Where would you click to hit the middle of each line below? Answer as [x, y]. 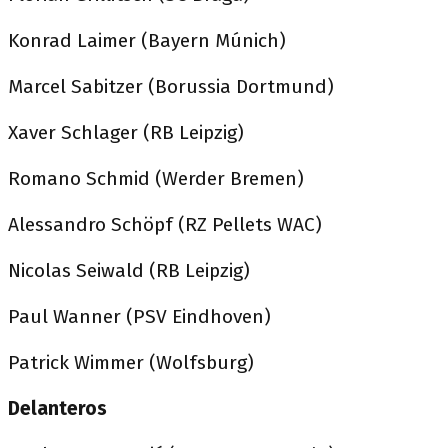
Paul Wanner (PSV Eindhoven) [139, 316]
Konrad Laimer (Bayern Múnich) [147, 40]
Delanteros [57, 408]
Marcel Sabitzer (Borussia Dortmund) [171, 86]
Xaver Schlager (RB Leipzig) [126, 132]
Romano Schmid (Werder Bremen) [156, 178]
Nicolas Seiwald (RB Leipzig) [129, 270]
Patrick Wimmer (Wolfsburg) [131, 362]
